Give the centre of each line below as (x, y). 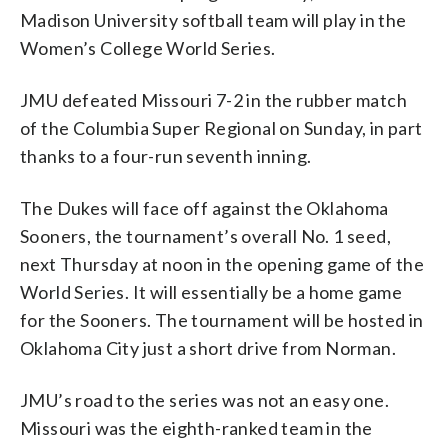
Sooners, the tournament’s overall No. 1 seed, (205, 236)
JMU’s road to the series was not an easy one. (204, 400)
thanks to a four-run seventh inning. (166, 156)
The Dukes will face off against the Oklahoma (204, 208)
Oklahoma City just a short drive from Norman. (208, 348)
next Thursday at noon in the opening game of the (222, 264)
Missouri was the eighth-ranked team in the (196, 428)
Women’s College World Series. (148, 48)
